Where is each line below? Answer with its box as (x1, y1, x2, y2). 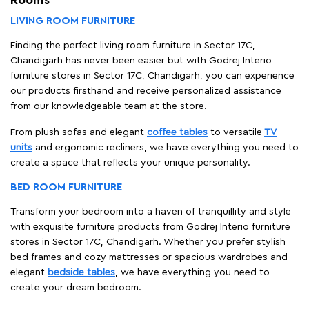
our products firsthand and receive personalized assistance (10, 86, 281, 97)
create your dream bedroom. (10, 283, 141, 293)
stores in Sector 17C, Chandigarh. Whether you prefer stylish (10, 237, 286, 248)
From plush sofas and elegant (10, 128, 147, 138)
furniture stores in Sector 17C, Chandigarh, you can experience (10, 71, 295, 81)
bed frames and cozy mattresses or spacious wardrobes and (10, 252, 288, 263)
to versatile (208, 128, 264, 138)
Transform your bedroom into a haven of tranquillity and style (10, 207, 291, 217)
